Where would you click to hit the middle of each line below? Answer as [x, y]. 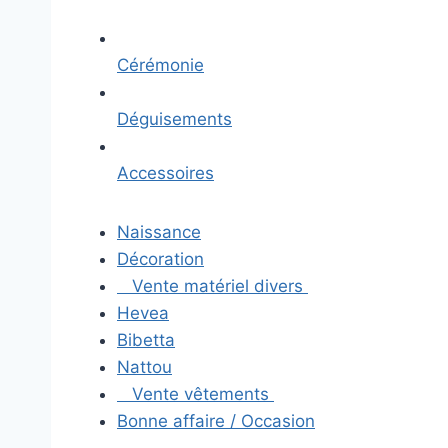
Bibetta [146, 340]
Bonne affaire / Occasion [216, 421]
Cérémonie [160, 65]
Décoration [160, 259]
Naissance [159, 232]
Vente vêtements [200, 394]
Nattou [144, 367]
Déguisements [174, 119]
